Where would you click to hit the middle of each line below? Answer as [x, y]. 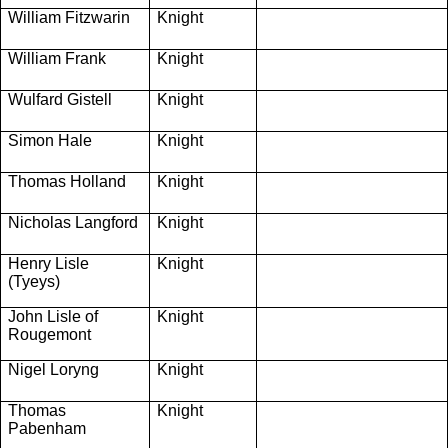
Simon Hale [50, 140]
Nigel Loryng [55, 369]
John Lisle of [53, 316]
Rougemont [51, 334]
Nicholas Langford [73, 222]
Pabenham [47, 428]
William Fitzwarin [69, 17]
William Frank [57, 58]
